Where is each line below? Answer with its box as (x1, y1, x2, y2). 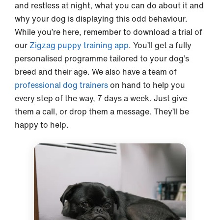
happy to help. (15, 119, 69, 131)
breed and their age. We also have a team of (15, 66, 177, 78)
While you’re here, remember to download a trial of (15, 26, 202, 38)
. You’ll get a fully (129, 39, 192, 51)
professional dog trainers (15, 79, 110, 91)
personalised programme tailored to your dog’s (15, 53, 189, 64)
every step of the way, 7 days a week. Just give (15, 92, 187, 104)
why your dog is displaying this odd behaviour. (15, 13, 188, 25)
